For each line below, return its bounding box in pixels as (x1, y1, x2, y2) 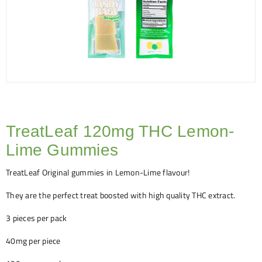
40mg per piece (6, 235, 61, 248)
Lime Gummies (6, 141, 118, 160)
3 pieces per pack (6, 212, 67, 225)
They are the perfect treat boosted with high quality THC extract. (6, 189, 236, 202)
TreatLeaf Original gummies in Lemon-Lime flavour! (6, 166, 190, 180)
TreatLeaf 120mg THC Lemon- (6, 122, 235, 141)
